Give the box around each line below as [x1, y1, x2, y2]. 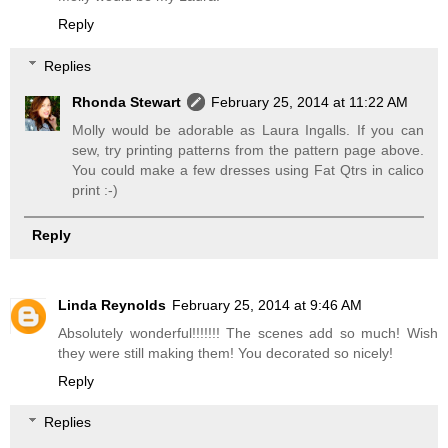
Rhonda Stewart [72, 93, 182, 110]
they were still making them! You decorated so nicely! [58, 344, 393, 361]
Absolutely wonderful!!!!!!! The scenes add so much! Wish [58, 324, 438, 341]
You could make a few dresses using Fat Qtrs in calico [72, 161, 424, 178]
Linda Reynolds [58, 296, 166, 313]
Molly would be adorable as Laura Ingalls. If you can [72, 121, 424, 138]
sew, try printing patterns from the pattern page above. [72, 141, 424, 158]
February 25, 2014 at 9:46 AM [172, 296, 362, 313]
